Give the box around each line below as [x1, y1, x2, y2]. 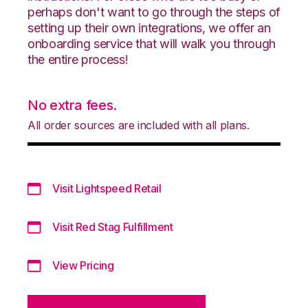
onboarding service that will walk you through [27, 36, 276, 51]
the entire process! [27, 52, 129, 67]
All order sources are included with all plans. [27, 118, 250, 132]
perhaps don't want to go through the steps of [27, 4, 280, 19]
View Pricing [52, 258, 114, 272]
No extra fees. [27, 96, 117, 113]
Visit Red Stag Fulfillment [52, 219, 173, 234]
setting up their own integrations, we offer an [27, 20, 271, 35]
